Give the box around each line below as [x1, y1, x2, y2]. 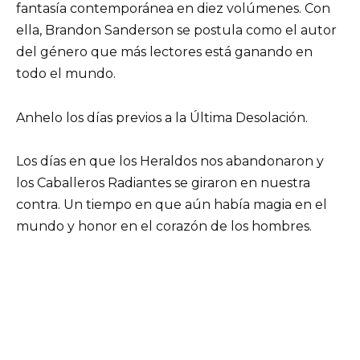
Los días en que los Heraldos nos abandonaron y [16, 153, 324, 169]
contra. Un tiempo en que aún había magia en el [16, 196, 327, 212]
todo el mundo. [16, 66, 116, 82]
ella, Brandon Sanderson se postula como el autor [16, 22, 337, 39]
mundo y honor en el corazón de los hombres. [16, 218, 312, 234]
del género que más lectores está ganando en [16, 44, 313, 60]
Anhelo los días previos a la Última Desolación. [16, 109, 308, 125]
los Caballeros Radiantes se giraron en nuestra [16, 174, 310, 190]
